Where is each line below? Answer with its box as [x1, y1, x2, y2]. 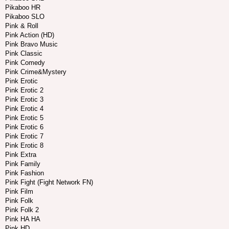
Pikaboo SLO [5, 13, 44, 21]
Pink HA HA [5, 215, 40, 223]
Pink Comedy [5, 59, 45, 67]
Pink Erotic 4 [5, 105, 43, 113]
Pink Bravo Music [5, 40, 58, 49]
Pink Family [5, 160, 40, 168]
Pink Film [5, 188, 33, 196]
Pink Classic [5, 50, 42, 58]
